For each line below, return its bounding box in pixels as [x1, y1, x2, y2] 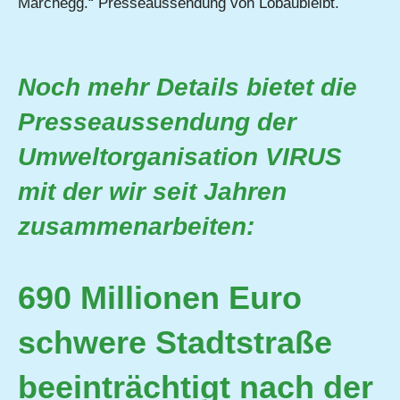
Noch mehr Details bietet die [18, 72, 357, 101]
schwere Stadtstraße [18, 323, 332, 361]
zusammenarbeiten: [18, 212, 254, 240]
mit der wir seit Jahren [18, 177, 287, 205]
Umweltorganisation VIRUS [18, 142, 342, 171]
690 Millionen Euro [18, 279, 302, 316]
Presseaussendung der [18, 107, 296, 136]
